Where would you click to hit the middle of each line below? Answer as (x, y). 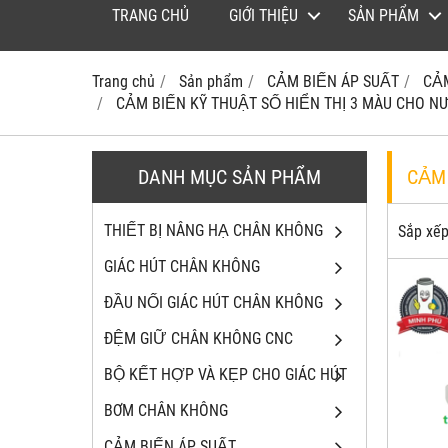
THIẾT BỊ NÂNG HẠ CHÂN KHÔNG (213, 231)
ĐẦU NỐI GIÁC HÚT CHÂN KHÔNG (213, 303)
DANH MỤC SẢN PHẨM (229, 177)
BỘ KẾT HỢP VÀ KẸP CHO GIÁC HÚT (225, 375)
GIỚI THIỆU (263, 16)
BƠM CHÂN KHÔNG (166, 411)
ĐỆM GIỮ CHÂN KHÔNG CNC (198, 339)
